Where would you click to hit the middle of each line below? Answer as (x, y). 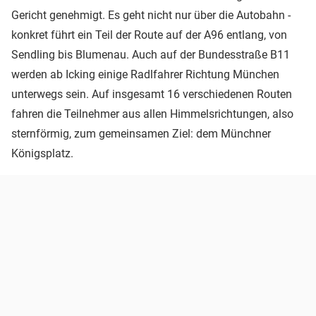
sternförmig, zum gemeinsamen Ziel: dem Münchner (141, 133)
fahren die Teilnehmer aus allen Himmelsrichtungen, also (152, 114)
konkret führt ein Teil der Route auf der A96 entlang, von (149, 35)
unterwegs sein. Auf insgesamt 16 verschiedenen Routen (152, 94)
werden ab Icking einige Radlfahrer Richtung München (145, 74)
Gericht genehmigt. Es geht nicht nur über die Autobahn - (151, 15)
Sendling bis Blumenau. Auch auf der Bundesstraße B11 (151, 54)
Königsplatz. (42, 153)
